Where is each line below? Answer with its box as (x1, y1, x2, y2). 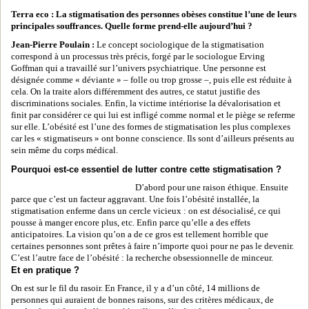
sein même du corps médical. (11, 146, 118, 155)
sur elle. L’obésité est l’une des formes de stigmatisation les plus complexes (11, 122, 290, 132)
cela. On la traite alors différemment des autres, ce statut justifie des (11, 87, 260, 97)
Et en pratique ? (11, 265, 79, 275)
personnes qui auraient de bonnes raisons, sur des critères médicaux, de (11, 295, 274, 305)
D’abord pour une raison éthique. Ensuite (135, 183, 288, 192)
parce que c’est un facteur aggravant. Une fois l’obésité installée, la (11, 195, 259, 204)
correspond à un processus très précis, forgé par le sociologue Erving (11, 52, 265, 61)
